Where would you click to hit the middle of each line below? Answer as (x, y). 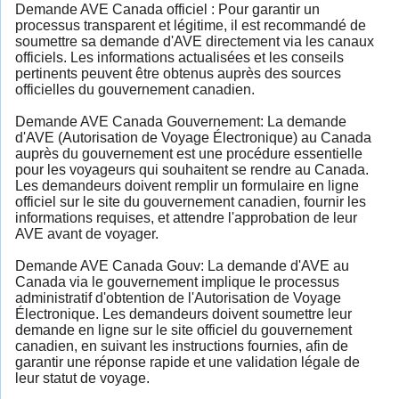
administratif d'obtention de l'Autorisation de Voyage (178, 297)
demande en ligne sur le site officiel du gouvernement (183, 330)
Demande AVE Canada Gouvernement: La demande (181, 121)
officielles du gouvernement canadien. (135, 89)
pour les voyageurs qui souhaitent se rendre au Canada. (192, 169)
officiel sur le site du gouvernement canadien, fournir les (191, 201)
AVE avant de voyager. (87, 233)
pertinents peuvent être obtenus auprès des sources (178, 73)
